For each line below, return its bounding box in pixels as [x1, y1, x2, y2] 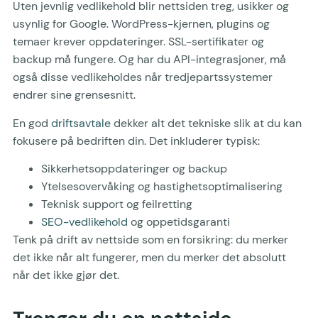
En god [13, 115, 51, 131]
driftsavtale [51, 115, 111, 131]
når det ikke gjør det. [13, 268, 119, 283]
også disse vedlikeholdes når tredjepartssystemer [13, 70, 273, 85]
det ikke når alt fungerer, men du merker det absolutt [13, 250, 286, 265]
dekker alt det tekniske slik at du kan [111, 115, 302, 131]
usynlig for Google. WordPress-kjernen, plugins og [13, 16, 270, 32]
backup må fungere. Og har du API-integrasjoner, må [13, 52, 286, 67]
